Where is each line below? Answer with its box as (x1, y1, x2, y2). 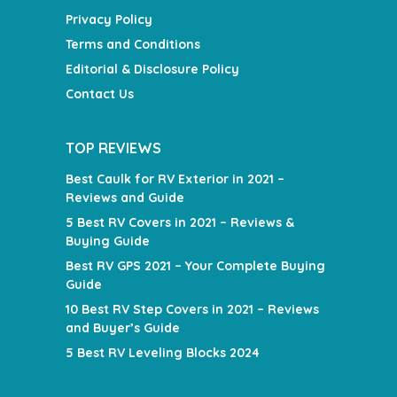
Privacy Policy (66, 12, 152, 28)
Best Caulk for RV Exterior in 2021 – (66, 171, 284, 188)
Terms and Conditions (66, 36, 200, 53)
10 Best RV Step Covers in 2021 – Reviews (66, 301, 319, 318)
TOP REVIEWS (66, 139, 161, 158)
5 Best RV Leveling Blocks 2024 (66, 345, 260, 362)
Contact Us (66, 86, 134, 103)
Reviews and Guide (66, 190, 184, 206)
